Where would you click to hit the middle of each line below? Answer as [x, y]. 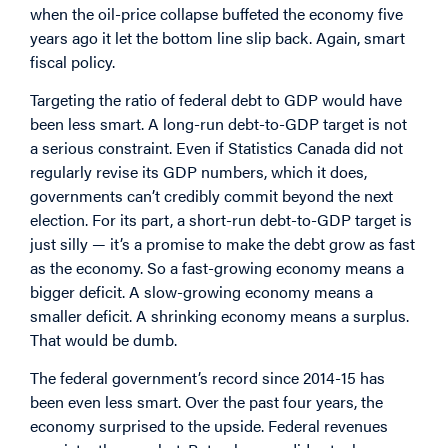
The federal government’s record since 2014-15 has [207, 378]
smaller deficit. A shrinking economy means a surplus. [219, 315]
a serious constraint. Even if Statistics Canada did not [216, 147]
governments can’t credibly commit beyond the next [211, 195]
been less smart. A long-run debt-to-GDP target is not [218, 123]
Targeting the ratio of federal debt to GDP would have [216, 99]
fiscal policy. [72, 61]
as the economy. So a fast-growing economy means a [217, 267]
